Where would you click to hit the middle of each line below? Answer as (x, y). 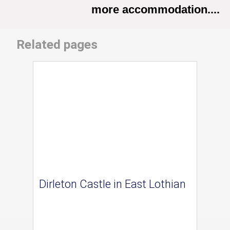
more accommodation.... (156, 9)
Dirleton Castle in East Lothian (112, 184)
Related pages (57, 44)
